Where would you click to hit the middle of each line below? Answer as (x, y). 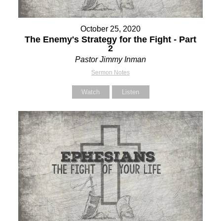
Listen (130, 92)
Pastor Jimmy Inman (110, 59)
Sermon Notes (110, 72)
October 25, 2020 (110, 29)
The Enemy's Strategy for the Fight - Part (110, 39)
